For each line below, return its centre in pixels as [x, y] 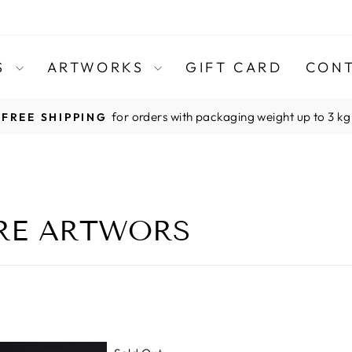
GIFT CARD [234, 67]
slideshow [207, 143]
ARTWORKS [98, 67]
